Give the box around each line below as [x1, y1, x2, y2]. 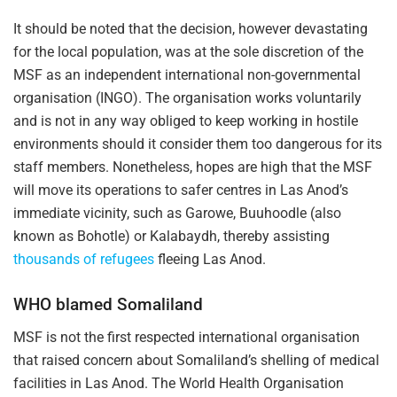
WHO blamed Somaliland [13, 294, 203, 315]
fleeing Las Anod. [154, 251, 266, 269]
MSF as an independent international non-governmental [13, 66, 361, 84]
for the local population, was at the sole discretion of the [13, 43, 363, 61]
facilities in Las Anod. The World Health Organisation [13, 375, 344, 393]
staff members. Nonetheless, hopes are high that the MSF [13, 159, 372, 176]
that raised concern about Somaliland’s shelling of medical [13, 352, 379, 370]
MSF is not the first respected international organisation [13, 329, 360, 346]
